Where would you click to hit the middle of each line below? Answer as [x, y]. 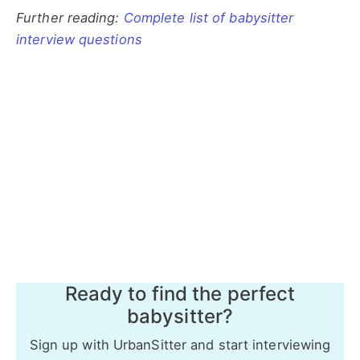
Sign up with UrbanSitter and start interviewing [180, 344]
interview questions [79, 39]
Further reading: [70, 17]
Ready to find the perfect [180, 293]
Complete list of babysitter [209, 17]
